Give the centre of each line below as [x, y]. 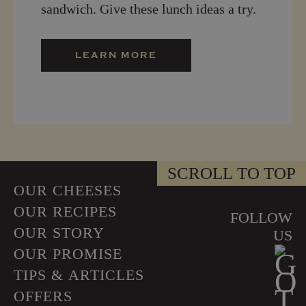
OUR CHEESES [68, 190]
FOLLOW [261, 217]
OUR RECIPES [65, 211]
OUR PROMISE [68, 253]
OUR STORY [59, 232]
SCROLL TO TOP [232, 173]
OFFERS [43, 296]
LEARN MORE [116, 55]
